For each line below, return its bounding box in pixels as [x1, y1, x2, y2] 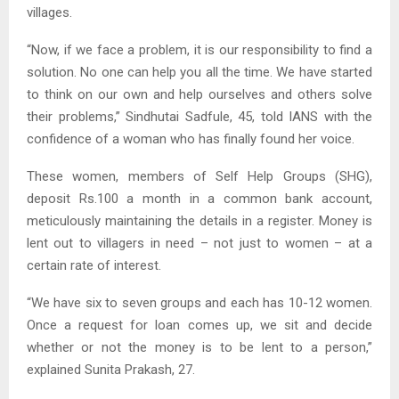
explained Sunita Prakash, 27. [27, 362, 195, 379]
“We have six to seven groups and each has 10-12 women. [27, 295, 372, 312]
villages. [27, 4, 72, 21]
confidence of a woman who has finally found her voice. [27, 131, 354, 148]
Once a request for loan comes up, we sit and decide [27, 317, 372, 334]
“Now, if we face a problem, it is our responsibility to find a [27, 42, 372, 59]
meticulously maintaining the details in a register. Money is [27, 213, 372, 230]
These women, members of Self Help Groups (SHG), [27, 168, 372, 185]
